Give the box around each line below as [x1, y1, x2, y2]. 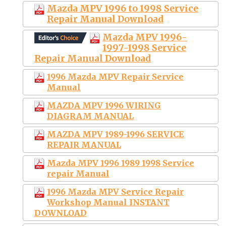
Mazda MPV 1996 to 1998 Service [47, 3, 198, 14]
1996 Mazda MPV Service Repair [47, 186, 184, 197]
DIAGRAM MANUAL [47, 110, 134, 121]
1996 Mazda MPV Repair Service [47, 71, 184, 82]
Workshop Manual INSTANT [47, 197, 169, 207]
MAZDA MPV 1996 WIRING [47, 100, 161, 110]
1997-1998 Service [102, 42, 186, 53]
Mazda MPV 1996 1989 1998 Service [47, 157, 194, 168]
